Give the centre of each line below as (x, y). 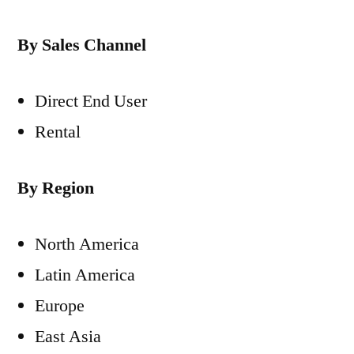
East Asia (68, 337)
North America (87, 244)
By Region (56, 188)
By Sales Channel (82, 45)
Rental (58, 132)
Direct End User (91, 101)
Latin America (85, 275)
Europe (60, 306)
